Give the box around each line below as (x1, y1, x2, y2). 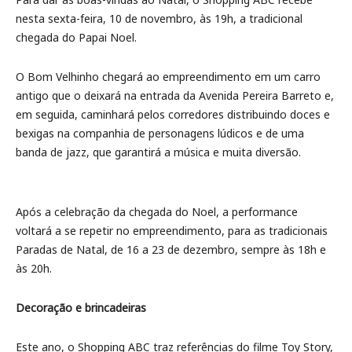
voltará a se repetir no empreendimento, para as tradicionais (16, 223, 328, 238)
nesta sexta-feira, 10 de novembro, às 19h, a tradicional (16, 11, 302, 26)
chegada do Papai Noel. (16, 30, 137, 45)
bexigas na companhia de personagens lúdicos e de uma (16, 126, 304, 141)
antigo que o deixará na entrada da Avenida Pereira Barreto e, (16, 88, 334, 103)
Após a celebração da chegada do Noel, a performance (16, 204, 298, 219)
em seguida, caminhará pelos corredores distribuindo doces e (16, 107, 330, 122)
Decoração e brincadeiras (16, 300, 146, 315)
